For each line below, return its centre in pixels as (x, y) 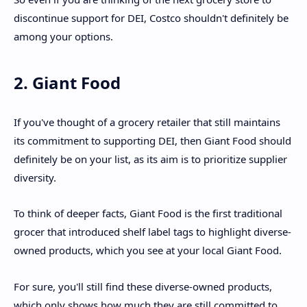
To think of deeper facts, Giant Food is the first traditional (148, 213)
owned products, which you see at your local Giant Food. (148, 250)
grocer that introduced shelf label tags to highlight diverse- (152, 232)
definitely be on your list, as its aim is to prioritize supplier (150, 159)
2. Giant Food (67, 83)
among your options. (63, 37)
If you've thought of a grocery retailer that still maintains (147, 122)
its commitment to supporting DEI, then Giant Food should (152, 140)
